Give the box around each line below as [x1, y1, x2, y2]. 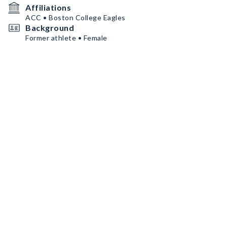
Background [25, 23, 74, 32]
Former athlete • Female [25, 33, 107, 42]
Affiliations [25, 3, 71, 12]
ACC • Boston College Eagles [25, 13, 126, 22]
